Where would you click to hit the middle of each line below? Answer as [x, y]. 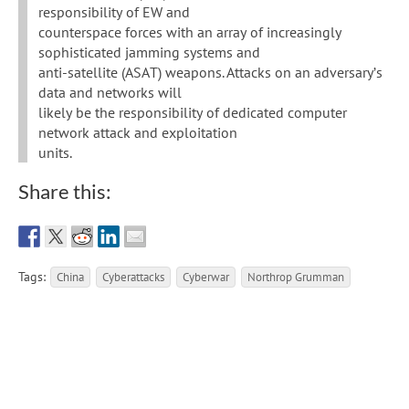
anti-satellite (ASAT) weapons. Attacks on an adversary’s [210, 73]
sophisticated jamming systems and [149, 52]
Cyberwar [206, 277]
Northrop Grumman [296, 277]
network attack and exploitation [138, 133]
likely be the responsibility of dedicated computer [193, 113]
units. [55, 153]
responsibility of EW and [114, 12]
